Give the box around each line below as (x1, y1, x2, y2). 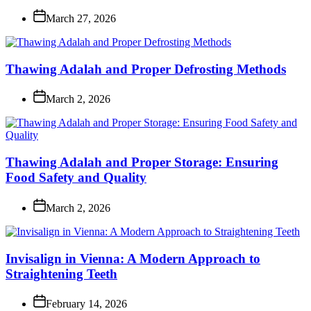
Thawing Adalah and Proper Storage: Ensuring (6, 155, 278, 170)
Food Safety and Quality (6, 170, 146, 185)
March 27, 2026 (46, 12, 116, 24)
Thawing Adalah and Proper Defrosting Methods (6, 61, 286, 76)
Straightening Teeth (6, 266, 117, 281)
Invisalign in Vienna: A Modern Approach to (6, 251, 260, 266)
